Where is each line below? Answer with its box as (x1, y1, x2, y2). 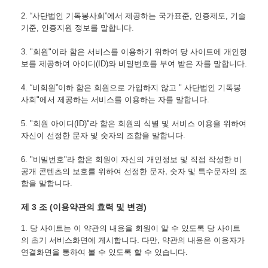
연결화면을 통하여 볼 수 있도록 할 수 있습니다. (21, 247, 188, 257)
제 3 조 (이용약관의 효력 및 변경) (21, 202, 147, 212)
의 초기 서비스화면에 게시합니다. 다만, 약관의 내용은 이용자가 (21, 235, 245, 245)
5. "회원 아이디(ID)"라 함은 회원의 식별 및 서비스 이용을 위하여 (21, 118, 246, 128)
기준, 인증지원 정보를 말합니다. (21, 23, 134, 32)
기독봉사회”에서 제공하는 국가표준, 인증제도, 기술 (66, 11, 246, 20)
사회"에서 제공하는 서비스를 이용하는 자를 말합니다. (21, 95, 209, 104)
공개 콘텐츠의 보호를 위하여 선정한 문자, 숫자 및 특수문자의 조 (21, 166, 247, 176)
